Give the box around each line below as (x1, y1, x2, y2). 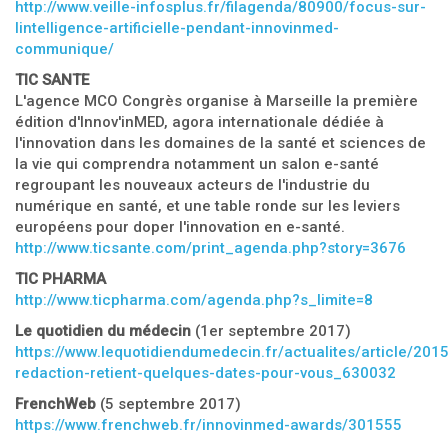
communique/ (15, 40, 114, 58)
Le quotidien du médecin (15, 322, 195, 340)
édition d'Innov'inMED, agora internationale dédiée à (15, 113, 384, 131)
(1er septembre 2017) (195, 322, 351, 340)
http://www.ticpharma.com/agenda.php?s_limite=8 (15, 291, 373, 309)
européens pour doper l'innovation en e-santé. (15, 218, 345, 236)
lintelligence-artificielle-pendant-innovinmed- (15, 19, 339, 37)
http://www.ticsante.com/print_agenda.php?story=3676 (15, 239, 406, 257)
